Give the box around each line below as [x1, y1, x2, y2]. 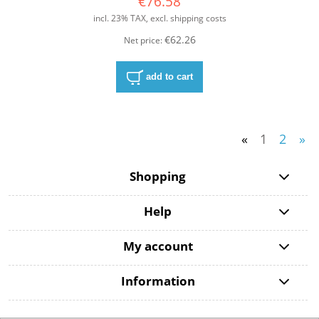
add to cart [145, 70, 193, 82]
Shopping [130, 168, 187, 185]
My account [122, 238, 193, 255]
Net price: [123, 33, 164, 46]
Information [120, 273, 195, 290]
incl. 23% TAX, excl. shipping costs [93, 12, 226, 25]
